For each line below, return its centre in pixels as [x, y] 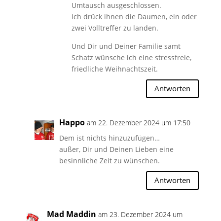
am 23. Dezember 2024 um [140, 214]
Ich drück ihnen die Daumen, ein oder [134, 16]
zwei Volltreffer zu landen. [115, 28]
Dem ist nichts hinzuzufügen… [109, 138]
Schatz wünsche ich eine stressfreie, [131, 57]
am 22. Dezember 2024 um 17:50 [138, 122]
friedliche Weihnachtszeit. [114, 69]
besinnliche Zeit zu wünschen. [109, 160]
